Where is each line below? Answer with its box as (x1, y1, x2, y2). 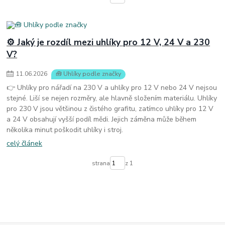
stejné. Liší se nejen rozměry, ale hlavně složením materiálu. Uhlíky (7, 93, 217, 103)
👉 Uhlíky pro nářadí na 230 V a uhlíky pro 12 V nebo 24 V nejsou (7, 83, 217, 93)
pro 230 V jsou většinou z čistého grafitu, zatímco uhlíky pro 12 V (7, 104, 214, 114)
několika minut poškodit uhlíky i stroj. (7, 125, 124, 135)
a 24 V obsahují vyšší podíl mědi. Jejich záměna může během (7, 115, 197, 125)
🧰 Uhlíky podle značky (56, 70, 121, 78)
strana (91, 159, 110, 167)
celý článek (7, 138, 43, 148)
